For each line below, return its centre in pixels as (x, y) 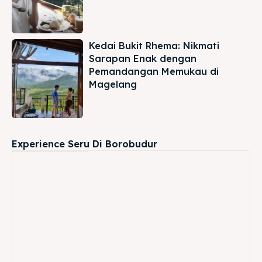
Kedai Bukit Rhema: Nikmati (154, 46)
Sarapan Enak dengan (143, 59)
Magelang (113, 85)
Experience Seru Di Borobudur (85, 144)
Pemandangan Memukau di (154, 72)
